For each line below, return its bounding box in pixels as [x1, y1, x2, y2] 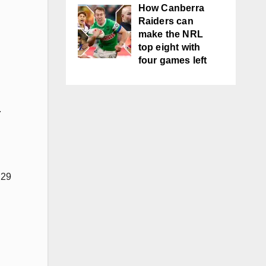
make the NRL [138, 29, 203, 39]
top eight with [138, 42, 201, 52]
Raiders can [138, 16, 194, 26]
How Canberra [138, 3, 204, 13]
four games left [138, 55, 207, 65]
